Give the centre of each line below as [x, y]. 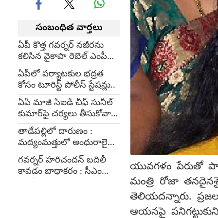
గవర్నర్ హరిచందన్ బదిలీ [62, 161]
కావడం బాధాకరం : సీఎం [60, 172]
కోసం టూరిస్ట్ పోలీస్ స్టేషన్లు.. [67, 86]
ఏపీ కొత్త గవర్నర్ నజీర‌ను [61, 46]
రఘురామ [35, 68]
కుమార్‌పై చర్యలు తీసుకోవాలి [68, 115]
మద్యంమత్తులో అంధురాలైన [66, 143]
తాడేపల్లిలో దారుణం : [55, 132]
